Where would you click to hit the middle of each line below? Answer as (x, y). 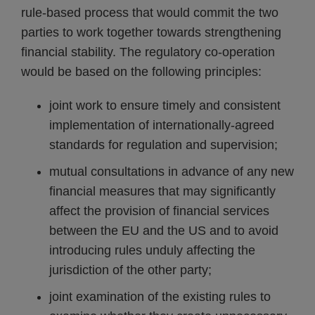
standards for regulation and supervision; (163, 145)
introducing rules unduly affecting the (152, 250)
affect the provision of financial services (159, 211)
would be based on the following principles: (141, 72)
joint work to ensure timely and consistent (165, 105)
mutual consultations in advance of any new (172, 172)
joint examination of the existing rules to (160, 297)
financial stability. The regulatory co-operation (148, 52)
